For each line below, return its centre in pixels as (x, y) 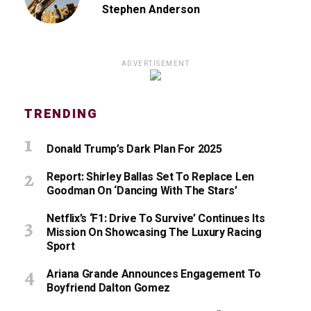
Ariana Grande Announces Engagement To (154, 275)
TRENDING (61, 115)
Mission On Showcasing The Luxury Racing (154, 233)
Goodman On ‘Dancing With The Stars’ (142, 191)
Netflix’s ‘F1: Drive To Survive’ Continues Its (156, 219)
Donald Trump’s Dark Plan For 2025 (134, 150)
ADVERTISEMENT (155, 64)
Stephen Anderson (151, 10)
